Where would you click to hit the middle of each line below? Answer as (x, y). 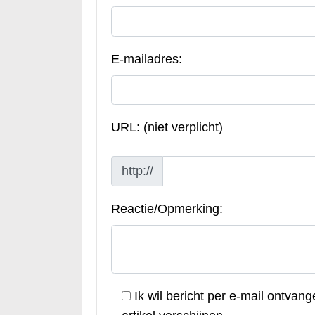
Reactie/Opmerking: (167, 208)
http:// (137, 171)
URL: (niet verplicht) (167, 128)
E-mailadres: (147, 59)
